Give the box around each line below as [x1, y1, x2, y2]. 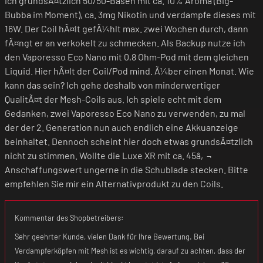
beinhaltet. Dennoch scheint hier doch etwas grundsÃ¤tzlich [5, 135, 253, 147]
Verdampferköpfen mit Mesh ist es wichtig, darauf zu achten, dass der [15, 245, 245, 255]
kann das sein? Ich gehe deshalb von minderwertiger [5, 79, 220, 90]
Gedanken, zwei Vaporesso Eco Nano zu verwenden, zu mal [5, 107, 245, 119]
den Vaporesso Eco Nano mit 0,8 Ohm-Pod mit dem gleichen [5, 50, 249, 62]
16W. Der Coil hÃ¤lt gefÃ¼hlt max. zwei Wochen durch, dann [5, 22, 248, 34]
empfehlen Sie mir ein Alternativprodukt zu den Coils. [5, 177, 223, 189]
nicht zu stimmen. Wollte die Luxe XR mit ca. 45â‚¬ [5, 149, 211, 161]
